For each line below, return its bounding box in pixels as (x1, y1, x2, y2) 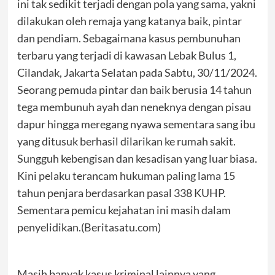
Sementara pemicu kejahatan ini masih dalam (17, 203, 231, 217)
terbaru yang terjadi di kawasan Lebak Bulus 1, (17, 48, 236, 62)
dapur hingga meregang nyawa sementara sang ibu (17, 117, 255, 131)
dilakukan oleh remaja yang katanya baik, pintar (17, 14, 242, 28)
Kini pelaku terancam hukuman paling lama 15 (17, 169, 235, 182)
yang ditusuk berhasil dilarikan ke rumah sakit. (17, 134, 236, 148)
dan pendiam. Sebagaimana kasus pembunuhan (17, 31, 241, 45)
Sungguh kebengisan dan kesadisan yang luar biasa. (17, 152, 257, 165)
